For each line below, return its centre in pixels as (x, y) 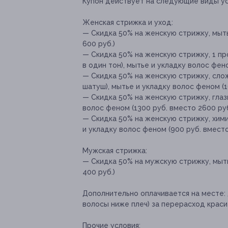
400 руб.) (99, 172)
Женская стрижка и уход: (128, 23)
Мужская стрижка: (115, 151)
